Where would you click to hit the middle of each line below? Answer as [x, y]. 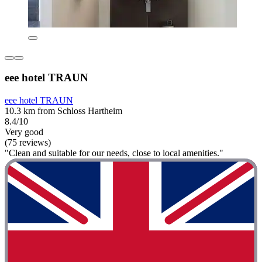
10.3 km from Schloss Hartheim [63, 111]
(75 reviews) [28, 142]
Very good [24, 132]
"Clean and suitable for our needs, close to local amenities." [114, 153]
